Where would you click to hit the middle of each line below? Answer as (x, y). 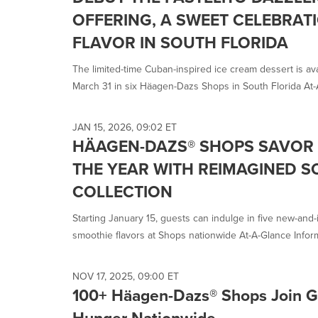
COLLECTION (122, 192)
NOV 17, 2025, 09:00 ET (126, 276)
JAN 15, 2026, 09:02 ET (125, 127)
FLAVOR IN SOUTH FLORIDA (180, 43)
